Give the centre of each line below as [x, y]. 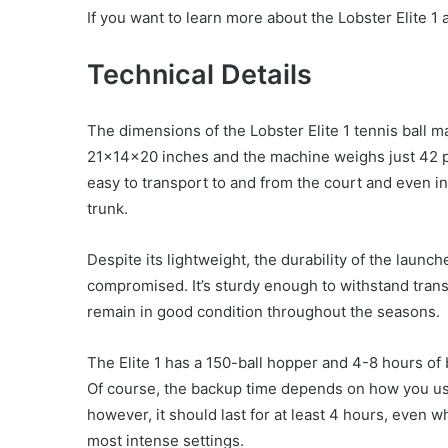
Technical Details [199, 75]
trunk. [107, 209]
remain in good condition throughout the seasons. [263, 312]
